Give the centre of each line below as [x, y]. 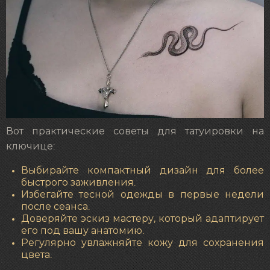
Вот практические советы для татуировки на [135, 131]
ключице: [30, 146]
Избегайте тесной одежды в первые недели [143, 195]
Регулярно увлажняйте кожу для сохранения [143, 243]
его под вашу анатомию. [83, 231]
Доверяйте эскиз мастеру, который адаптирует [143, 219]
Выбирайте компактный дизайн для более [143, 171]
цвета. [36, 255]
